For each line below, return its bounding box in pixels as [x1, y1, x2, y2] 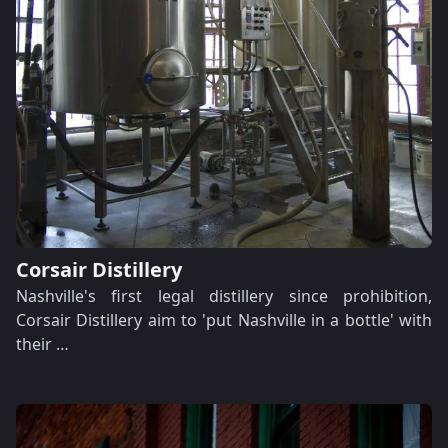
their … [16, 333, 69, 355]
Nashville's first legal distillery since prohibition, [16, 285, 432, 307]
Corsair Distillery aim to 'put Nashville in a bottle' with [16, 309, 432, 331]
